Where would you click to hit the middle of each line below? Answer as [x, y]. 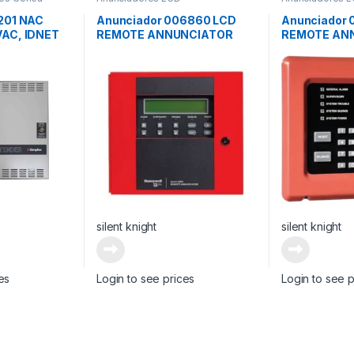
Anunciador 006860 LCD [166, 20]
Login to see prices [145, 278]
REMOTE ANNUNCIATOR [164, 34]
